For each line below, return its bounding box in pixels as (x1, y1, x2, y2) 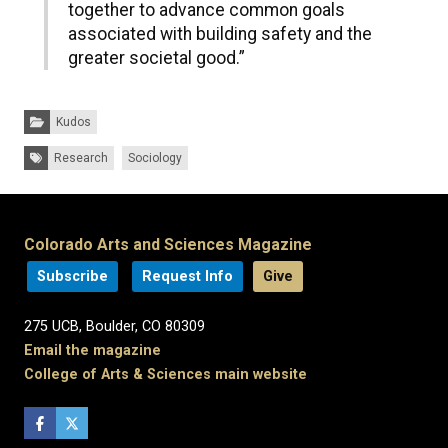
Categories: (23, 108, 87, 123)
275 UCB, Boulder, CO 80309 (24, 318, 205, 336)
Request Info (142, 268, 233, 286)
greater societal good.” (68, 48, 245, 69)
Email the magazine (24, 342, 161, 360)
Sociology (128, 151, 182, 166)
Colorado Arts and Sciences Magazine (24, 235, 312, 255)
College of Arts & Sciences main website (24, 366, 307, 384)
